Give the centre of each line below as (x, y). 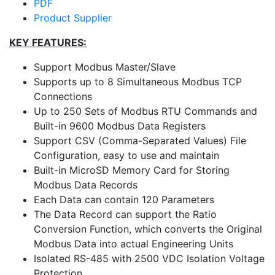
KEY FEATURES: (48, 43)
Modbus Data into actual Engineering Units (134, 244)
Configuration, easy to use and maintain (126, 156)
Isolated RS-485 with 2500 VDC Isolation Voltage (149, 259)
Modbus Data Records (86, 185)
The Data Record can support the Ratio (125, 215)
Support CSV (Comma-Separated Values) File (140, 141)
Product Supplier (73, 18)
